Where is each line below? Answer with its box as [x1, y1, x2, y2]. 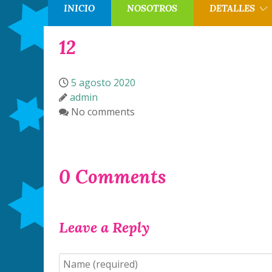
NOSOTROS [126, 2, 177, 14]
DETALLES [209, 2, 255, 14]
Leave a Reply [59, 218, 149, 237]
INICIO [63, 2, 95, 14]
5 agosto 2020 [71, 76, 135, 89]
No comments [71, 105, 135, 118]
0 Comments [59, 165, 166, 188]
